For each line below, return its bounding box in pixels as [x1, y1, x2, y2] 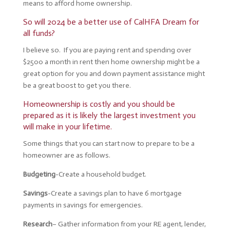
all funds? [23, 28, 57, 38]
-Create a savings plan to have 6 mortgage [47, 189, 182, 198]
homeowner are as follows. [23, 151, 110, 160]
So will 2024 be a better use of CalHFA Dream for [23, 17, 199, 27]
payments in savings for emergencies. [23, 201, 143, 209]
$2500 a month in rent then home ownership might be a [23, 57, 200, 66]
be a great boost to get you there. [23, 81, 134, 90]
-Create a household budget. [55, 170, 146, 179]
